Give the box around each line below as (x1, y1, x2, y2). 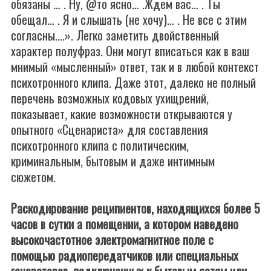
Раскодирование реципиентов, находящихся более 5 (11, 199, 260, 217)
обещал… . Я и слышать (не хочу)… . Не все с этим (11, 10, 247, 28)
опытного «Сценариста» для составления (11, 120, 208, 139)
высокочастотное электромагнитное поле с (11, 230, 214, 249)
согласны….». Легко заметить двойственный (11, 26, 219, 44)
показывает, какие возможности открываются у (11, 105, 232, 123)
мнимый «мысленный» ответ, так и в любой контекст (11, 57, 259, 76)
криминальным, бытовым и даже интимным (11, 152, 215, 170)
